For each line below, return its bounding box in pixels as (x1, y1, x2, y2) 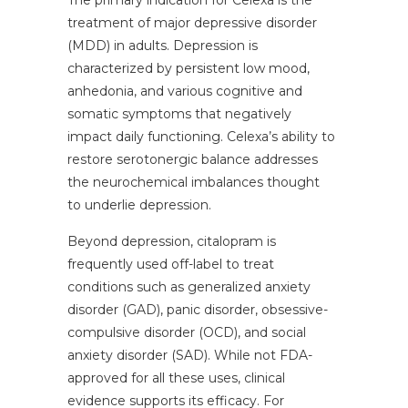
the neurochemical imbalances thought (67, 174, 320, 191)
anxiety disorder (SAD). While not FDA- (67, 347, 312, 364)
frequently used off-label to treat (67, 256, 274, 273)
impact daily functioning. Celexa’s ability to (67, 128, 335, 146)
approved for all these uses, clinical (67, 370, 285, 387)
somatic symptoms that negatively (67, 106, 291, 123)
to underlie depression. (67, 197, 211, 214)
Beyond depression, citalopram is (67, 233, 276, 250)
